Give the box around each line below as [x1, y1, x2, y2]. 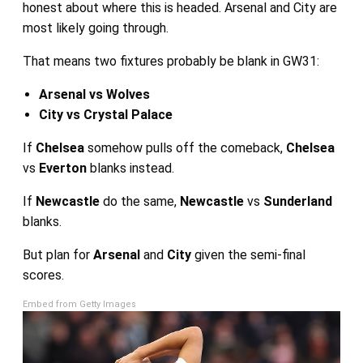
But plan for [22, 246, 93, 263]
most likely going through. [22, 19, 169, 36]
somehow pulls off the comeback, [87, 139, 286, 156]
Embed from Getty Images [22, 298, 136, 310]
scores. [22, 267, 64, 283]
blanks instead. [89, 160, 174, 176]
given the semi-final [194, 246, 305, 263]
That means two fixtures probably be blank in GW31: [22, 53, 319, 69]
